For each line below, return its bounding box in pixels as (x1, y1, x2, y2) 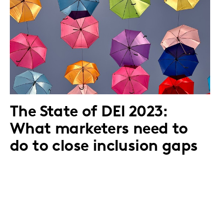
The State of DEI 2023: (10, 104, 168, 120)
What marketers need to (10, 121, 188, 137)
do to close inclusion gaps (10, 138, 198, 155)
